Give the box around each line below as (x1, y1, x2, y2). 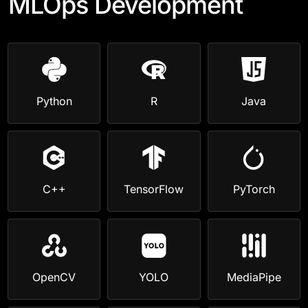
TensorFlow (124, 182, 184, 196)
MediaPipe (226, 270, 281, 284)
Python (36, 94, 72, 108)
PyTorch (232, 182, 275, 196)
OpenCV (32, 270, 76, 284)
